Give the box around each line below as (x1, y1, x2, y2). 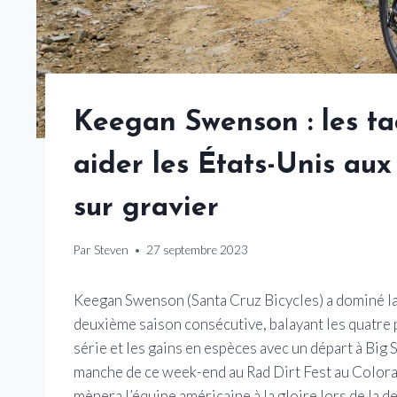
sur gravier (74, 193, 219, 222)
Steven (94, 243, 129, 258)
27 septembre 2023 (146, 243, 249, 258)
